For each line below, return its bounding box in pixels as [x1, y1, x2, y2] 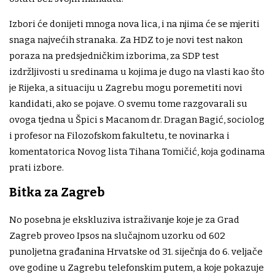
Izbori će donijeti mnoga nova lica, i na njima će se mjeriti [9, 18, 260, 30]
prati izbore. [9, 162, 64, 174]
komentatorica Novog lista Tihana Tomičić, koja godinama [9, 146, 265, 158]
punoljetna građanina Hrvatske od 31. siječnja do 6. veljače [9, 246, 263, 258]
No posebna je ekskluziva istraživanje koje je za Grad [9, 214, 239, 226]
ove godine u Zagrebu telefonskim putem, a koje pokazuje [9, 262, 264, 274]
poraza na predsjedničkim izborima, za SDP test [9, 50, 219, 62]
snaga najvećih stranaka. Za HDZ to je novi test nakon [9, 34, 242, 46]
